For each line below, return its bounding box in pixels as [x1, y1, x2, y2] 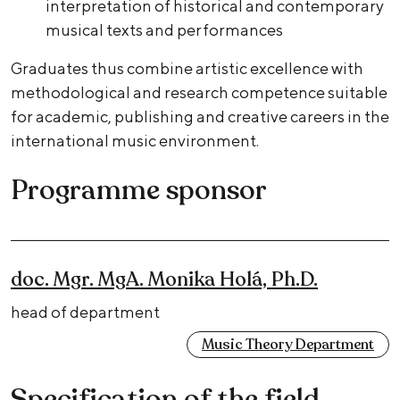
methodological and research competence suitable [11, 83, 387, 103]
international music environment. [11, 131, 259, 151]
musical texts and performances [46, 21, 284, 40]
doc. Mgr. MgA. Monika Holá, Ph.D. [11, 266, 318, 294]
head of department [11, 303, 160, 322]
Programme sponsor [11, 172, 267, 210]
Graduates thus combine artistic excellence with [11, 59, 363, 79]
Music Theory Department [202, 335, 374, 355]
